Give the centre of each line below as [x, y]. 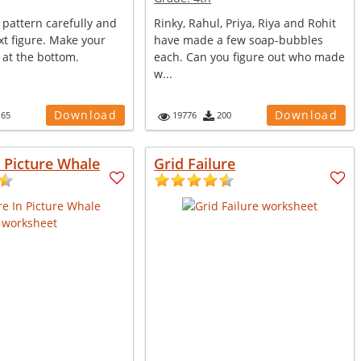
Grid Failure [195, 164]
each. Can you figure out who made [250, 57]
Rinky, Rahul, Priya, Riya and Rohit [245, 23]
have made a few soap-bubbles [239, 40]
